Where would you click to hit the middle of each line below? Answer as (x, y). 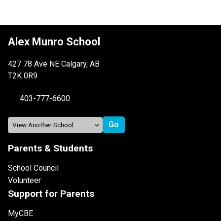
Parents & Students (50, 148)
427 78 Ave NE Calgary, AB (54, 64)
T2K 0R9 (23, 76)
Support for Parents (51, 194)
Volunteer (24, 181)
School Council (33, 168)
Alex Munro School (54, 42)
